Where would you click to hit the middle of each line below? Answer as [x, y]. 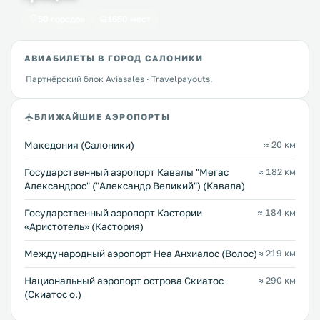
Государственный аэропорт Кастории [113, 212]
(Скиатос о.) [53, 294]
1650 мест [129, 19]
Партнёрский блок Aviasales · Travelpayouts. [119, 79]
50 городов [61, 19]
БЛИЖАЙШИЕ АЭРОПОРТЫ [102, 117]
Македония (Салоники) [79, 145]
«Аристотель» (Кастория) [84, 226]
